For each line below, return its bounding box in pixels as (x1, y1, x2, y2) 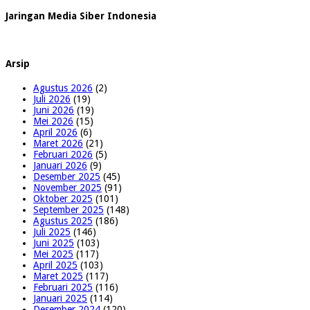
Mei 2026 (33, 116, 73, 127)
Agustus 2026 (33, 82, 93, 94)
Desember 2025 (33, 171, 100, 183)
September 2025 (33, 204, 104, 216)
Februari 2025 (33, 282, 93, 293)
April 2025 (33, 259, 77, 271)
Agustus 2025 (33, 215, 93, 227)
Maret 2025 (33, 271, 83, 282)
